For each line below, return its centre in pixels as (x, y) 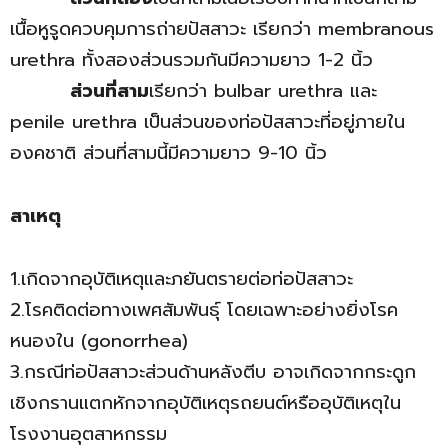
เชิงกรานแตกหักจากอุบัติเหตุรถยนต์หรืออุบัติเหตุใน (205, 403)
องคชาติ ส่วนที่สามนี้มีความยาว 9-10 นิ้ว (168, 153)
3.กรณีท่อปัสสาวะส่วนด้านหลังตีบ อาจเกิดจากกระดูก (213, 372)
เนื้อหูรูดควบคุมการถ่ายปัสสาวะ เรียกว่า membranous (222, 29)
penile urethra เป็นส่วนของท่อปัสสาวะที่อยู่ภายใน (207, 122)
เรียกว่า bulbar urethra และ (263, 91)
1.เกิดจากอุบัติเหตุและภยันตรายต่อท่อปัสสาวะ (181, 279)
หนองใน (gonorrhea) (99, 341)
